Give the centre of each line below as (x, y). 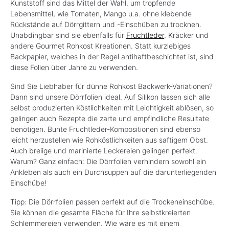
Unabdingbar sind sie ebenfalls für (68, 35)
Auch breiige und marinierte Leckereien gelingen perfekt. (104, 150)
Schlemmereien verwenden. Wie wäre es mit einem (95, 223)
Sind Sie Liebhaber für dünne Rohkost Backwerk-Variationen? (111, 86)
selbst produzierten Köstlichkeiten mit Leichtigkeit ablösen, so (112, 107)
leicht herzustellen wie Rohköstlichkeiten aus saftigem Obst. (109, 140)
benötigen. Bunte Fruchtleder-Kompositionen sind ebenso (105, 129)
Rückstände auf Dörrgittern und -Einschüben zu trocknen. (106, 24)
